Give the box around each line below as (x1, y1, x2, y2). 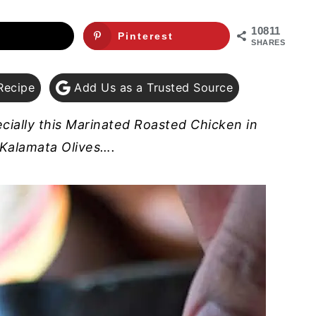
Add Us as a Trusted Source (70, 80, 233, 95)
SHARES (251, 38, 285, 47)
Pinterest (118, 30, 174, 42)
